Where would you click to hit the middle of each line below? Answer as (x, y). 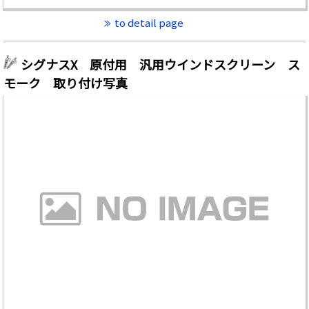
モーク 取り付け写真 (66, 82)
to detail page (149, 22)
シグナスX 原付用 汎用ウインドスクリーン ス (160, 64)
